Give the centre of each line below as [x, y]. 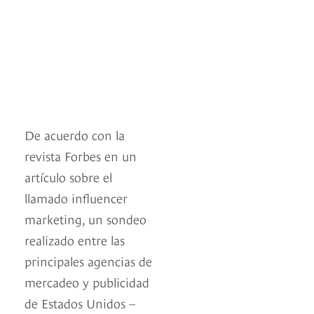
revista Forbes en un [81, 156]
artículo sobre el [68, 177]
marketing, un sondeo [86, 219]
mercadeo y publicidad [87, 282]
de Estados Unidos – [80, 303]
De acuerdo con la [75, 135]
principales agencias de [88, 261]
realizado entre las [75, 240]
